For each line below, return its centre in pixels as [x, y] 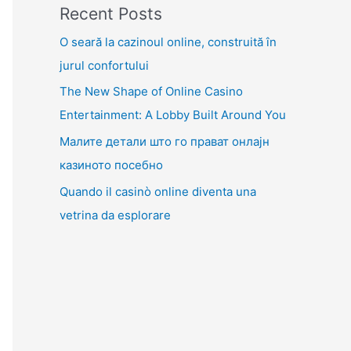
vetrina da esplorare [115, 215]
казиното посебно [111, 165]
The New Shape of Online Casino [151, 92]
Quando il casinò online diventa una [158, 191]
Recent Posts [111, 13]
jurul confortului [104, 65]
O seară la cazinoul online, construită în [168, 42]
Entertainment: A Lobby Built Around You [173, 115]
